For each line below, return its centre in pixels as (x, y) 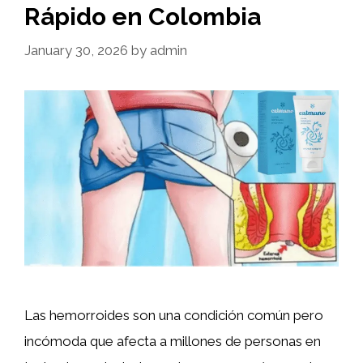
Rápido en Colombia (143, 16)
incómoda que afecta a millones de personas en (173, 342)
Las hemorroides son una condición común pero (174, 316)
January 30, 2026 (76, 51)
